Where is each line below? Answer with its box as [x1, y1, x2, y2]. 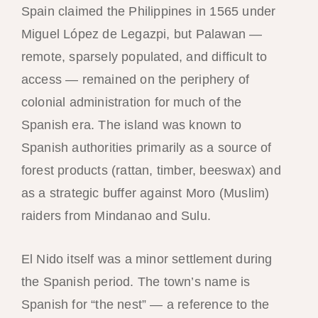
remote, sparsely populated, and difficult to [21, 50, 268, 65]
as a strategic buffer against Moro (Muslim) [21, 186, 270, 201]
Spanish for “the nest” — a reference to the [21, 297, 270, 312]
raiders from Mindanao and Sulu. [21, 209, 211, 224]
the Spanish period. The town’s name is [21, 274, 251, 289]
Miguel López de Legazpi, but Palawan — [21, 27, 263, 42]
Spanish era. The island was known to [21, 118, 241, 133]
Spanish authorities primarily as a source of [21, 141, 272, 155]
